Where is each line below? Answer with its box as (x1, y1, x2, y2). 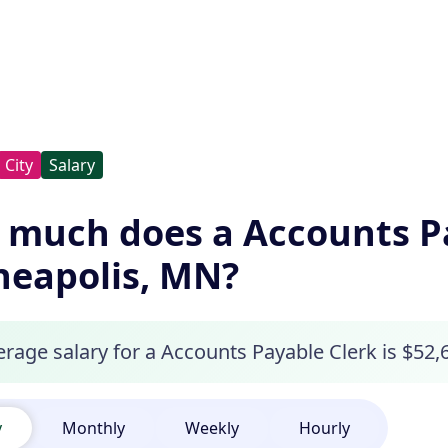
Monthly (62, 417, 126, 439)
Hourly (299, 417, 351, 439)
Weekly (185, 417, 240, 439)
